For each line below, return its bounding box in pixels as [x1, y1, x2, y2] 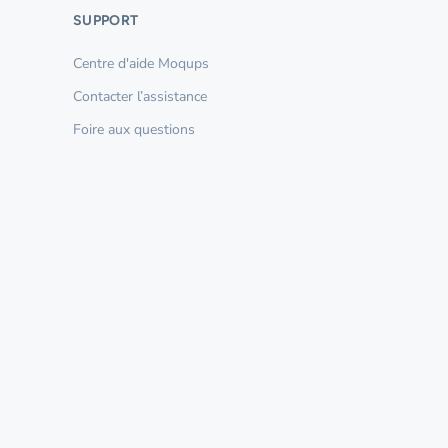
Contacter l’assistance [73, 86, 207, 106]
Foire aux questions [73, 119, 195, 139]
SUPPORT [73, 11, 139, 29]
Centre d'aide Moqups [73, 53, 209, 73]
